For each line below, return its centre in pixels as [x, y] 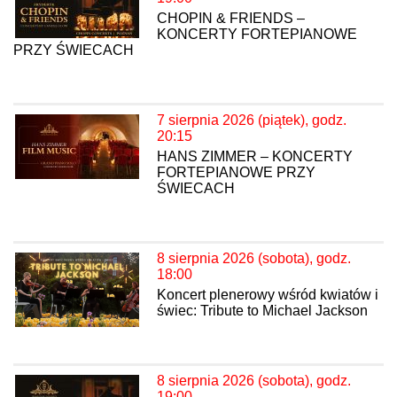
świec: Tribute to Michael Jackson [262, 311]
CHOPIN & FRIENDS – [231, 19]
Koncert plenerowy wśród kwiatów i [268, 295]
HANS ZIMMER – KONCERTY [255, 157]
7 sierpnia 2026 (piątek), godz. [252, 121]
